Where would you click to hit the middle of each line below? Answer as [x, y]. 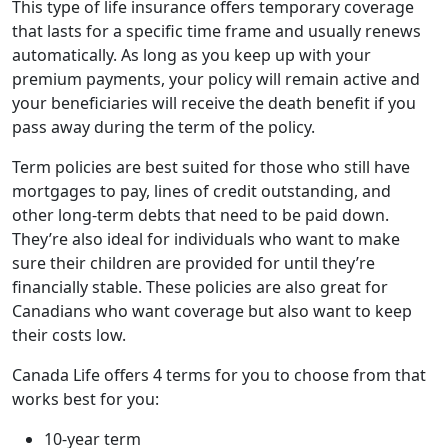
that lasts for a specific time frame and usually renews [216, 30]
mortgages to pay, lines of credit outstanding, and [201, 190]
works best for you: [85, 398]
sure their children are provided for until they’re [193, 262]
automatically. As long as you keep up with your [191, 54]
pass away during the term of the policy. [165, 126]
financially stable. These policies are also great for [200, 286]
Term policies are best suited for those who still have [211, 166]
